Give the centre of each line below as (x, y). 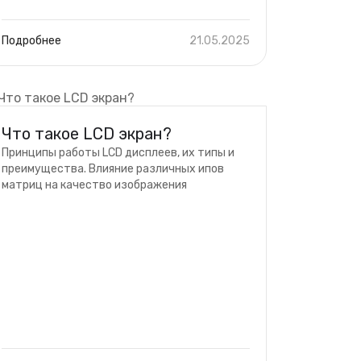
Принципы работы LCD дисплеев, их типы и (118, 153)
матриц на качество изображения (94, 185)
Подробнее (31, 41)
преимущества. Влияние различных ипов (113, 169)
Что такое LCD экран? (87, 134)
